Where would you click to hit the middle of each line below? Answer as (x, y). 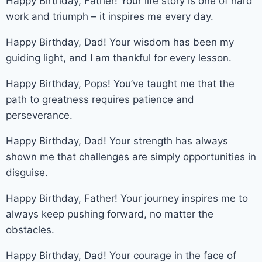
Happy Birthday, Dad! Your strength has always (117, 141)
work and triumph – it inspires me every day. (110, 16)
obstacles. (30, 230)
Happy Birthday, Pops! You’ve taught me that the (120, 83)
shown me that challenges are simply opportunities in (131, 156)
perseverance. (39, 115)
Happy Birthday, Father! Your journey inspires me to (127, 198)
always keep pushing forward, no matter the (110, 214)
